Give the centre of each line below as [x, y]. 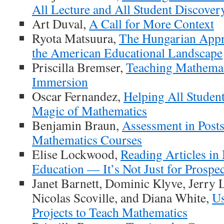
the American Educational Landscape [127, 52]
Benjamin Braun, [77, 125]
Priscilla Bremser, [79, 67]
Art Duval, [60, 23]
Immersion [60, 81]
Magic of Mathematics [89, 110]
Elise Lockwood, [76, 154]
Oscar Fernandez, [78, 96]
